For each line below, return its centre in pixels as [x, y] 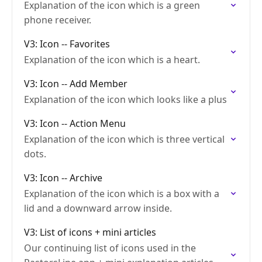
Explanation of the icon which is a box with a [122, 194]
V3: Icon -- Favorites [67, 44]
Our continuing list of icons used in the [110, 248]
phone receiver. [58, 20]
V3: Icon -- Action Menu [75, 123]
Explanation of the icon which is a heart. [112, 60]
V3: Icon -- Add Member [76, 84]
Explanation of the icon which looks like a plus [125, 99]
